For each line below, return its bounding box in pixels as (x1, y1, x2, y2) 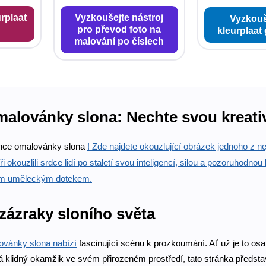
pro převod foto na (77, 24, 161, 34)
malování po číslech (74, 36, 164, 46)
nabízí (53, 238, 77, 249)
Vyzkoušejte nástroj (75, 12, 164, 23)
